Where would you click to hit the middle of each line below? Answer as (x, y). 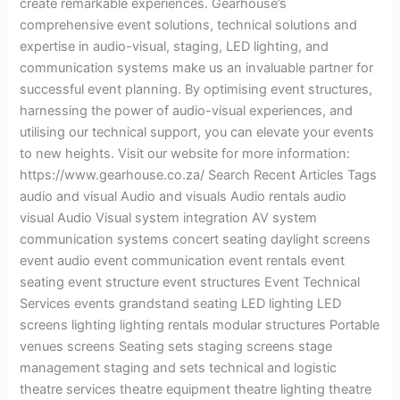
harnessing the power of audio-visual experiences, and (187, 111)
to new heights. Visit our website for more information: (185, 154)
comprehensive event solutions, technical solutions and (189, 25)
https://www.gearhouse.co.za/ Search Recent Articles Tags (199, 175)
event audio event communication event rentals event (183, 261)
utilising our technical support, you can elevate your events (197, 133)
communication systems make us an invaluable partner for (197, 68)
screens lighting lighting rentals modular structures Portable (200, 325)
